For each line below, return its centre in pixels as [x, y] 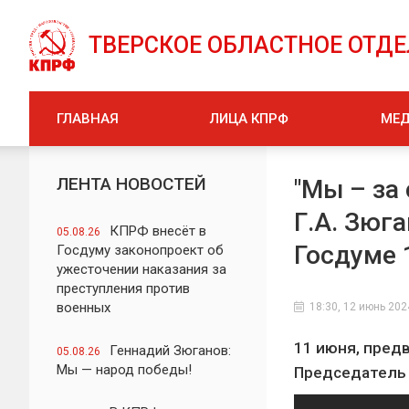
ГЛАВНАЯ [88, 119]
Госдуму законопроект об [140, 250]
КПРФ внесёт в [158, 231]
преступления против [123, 288]
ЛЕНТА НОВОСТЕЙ [131, 184]
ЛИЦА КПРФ [250, 119]
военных [84, 308]
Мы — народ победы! [124, 370]
